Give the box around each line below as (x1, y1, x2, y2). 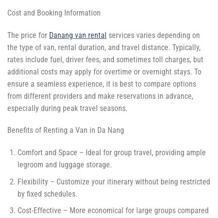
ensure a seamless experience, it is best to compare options (7, 79, 196, 89)
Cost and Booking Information (7, 8, 101, 18)
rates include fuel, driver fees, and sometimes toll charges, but (7, 54, 203, 64)
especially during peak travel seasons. (7, 103, 127, 113)
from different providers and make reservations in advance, (7, 91, 193, 101)
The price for (7, 30, 49, 40)
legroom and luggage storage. (17, 160, 112, 170)
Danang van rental (49, 30, 107, 40)
